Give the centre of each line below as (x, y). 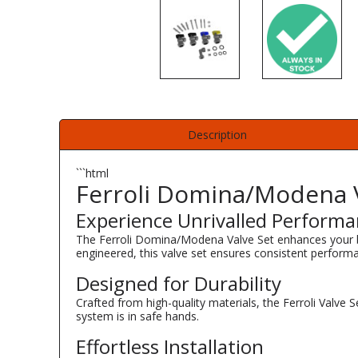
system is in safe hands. (137, 316)
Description (217, 134)
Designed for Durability (179, 283)
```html (92, 173)
